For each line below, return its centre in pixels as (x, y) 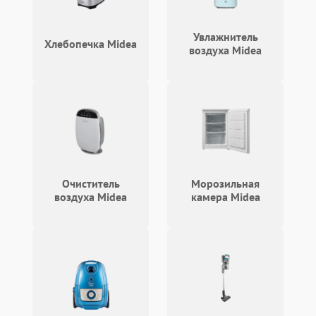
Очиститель (91, 183)
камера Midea (225, 197)
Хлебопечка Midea (91, 43)
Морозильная (225, 183)
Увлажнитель (225, 37)
